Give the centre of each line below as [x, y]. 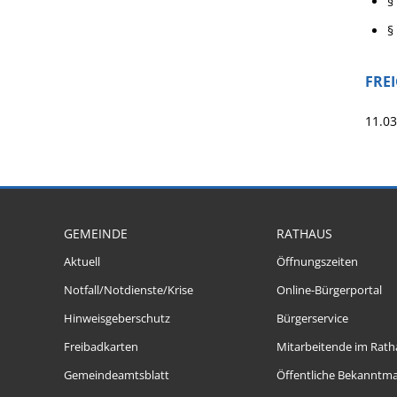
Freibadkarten [101, 347]
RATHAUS [304, 234]
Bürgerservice [312, 319]
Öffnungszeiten [317, 262]
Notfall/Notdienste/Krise [128, 290]
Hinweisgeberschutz [117, 319]
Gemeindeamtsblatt [117, 375]
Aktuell [82, 262]
